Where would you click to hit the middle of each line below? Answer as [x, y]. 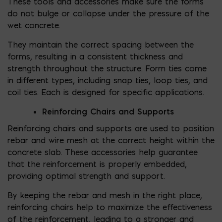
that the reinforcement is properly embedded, [97, 164]
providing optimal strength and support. [86, 176]
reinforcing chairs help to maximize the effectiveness [110, 207]
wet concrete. [34, 25]
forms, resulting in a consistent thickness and [95, 56]
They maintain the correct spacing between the [101, 44]
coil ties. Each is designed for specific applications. [106, 92]
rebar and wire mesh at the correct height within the [111, 140]
